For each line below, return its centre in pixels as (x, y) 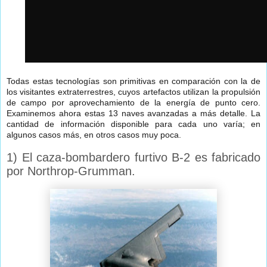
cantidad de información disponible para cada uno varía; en (133, 124)
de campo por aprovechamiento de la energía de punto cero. (133, 103)
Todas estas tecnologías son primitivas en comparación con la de (133, 81)
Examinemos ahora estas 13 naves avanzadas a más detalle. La (133, 114)
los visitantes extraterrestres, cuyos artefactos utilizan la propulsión (133, 92)
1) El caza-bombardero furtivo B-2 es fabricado (133, 158)
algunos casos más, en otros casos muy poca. (94, 135)
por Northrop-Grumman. (71, 171)
